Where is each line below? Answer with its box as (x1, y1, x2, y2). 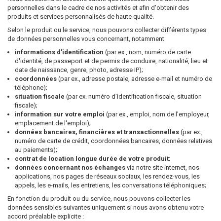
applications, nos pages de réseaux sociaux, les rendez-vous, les (15, 173, 200, 180)
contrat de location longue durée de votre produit (15, 155, 169, 162)
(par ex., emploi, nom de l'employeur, (105, 110, 210, 118)
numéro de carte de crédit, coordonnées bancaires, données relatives (15, 137, 212, 145)
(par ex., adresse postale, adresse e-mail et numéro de (57, 75, 212, 82)
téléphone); (15, 84, 47, 91)
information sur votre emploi (15, 110, 105, 118)
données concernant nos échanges (15, 164, 127, 171)
